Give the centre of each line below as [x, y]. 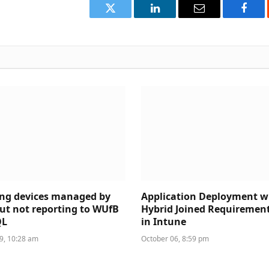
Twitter [125, 17]
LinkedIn [174, 17]
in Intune [164, 221]
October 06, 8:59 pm [175, 238]
